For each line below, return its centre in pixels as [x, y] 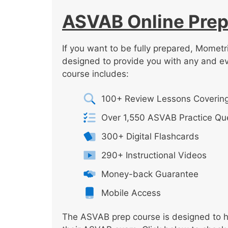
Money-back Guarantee [150, 174]
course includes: [95, 74]
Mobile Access [131, 193]
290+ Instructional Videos [154, 155]
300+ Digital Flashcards [150, 136]
